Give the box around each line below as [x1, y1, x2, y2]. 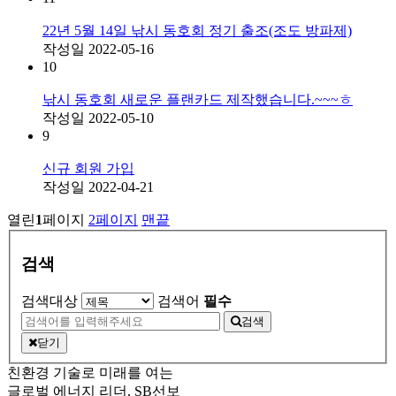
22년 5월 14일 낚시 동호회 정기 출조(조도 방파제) [42, 22, 352, 38]
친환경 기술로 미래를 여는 [7, 364, 173, 380]
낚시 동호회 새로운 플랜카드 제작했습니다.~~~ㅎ [42, 91, 353, 107]
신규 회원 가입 [42, 160, 134, 176]
